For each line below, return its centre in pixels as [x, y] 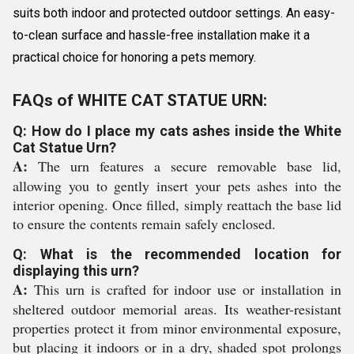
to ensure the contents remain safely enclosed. [144, 224]
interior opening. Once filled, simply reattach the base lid [177, 205]
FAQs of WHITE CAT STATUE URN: [140, 100]
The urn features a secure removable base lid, [185, 166]
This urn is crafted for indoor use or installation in [185, 289]
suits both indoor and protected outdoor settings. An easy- [174, 13]
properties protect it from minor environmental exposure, [177, 328]
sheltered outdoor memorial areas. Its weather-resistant [177, 309]
